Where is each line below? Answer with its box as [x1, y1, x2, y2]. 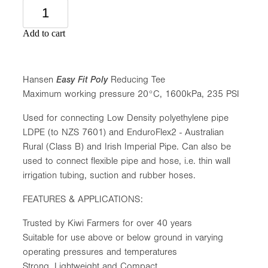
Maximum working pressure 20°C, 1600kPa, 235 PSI [23, 88, 239, 99]
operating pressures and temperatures [23, 246, 177, 257]
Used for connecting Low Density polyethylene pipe [23, 112, 229, 123]
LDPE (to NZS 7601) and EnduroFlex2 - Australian [23, 126, 224, 138]
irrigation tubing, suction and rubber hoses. [23, 169, 196, 181]
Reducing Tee [111, 74, 165, 85]
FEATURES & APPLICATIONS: [23, 193, 143, 205]
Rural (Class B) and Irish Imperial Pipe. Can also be [23, 141, 231, 152]
